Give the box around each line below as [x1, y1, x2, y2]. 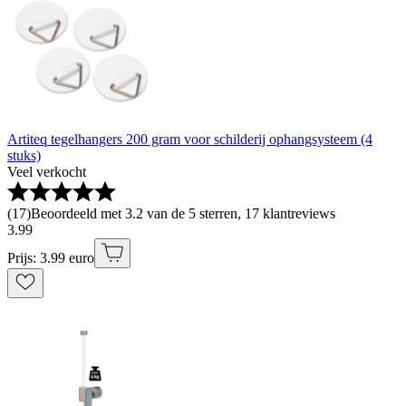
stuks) [7, 148, 41, 163]
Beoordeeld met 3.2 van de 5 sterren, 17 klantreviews [31, 206, 335, 221]
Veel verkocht [7, 164, 86, 179]
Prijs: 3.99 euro [7, 250, 94, 266]
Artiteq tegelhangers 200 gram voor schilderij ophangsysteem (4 [7, 131, 372, 147]
